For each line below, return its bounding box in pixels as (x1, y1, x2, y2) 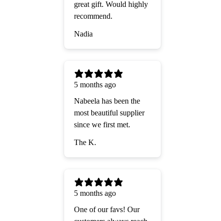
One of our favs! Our (74, 205, 140, 214)
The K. (74, 138, 96, 147)
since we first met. (74, 120, 130, 129)
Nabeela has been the (74, 97, 140, 106)
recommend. (74, 12, 112, 21)
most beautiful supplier (74, 109, 145, 117)
